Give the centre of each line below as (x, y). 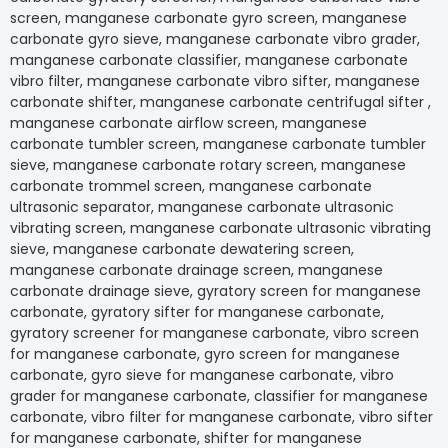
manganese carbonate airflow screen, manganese (253, 123)
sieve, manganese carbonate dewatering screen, (247, 249)
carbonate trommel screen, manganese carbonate (256, 186)
